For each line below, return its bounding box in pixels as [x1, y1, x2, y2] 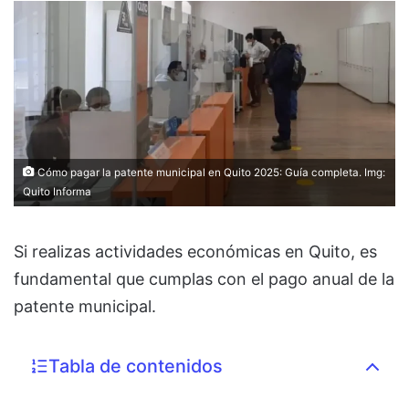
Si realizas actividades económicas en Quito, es [14, 242, 377, 262]
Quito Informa [23, 185, 91, 199]
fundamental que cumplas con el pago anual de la [14, 269, 394, 289]
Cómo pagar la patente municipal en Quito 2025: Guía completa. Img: [35, 166, 385, 180]
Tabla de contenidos [48, 354, 223, 377]
